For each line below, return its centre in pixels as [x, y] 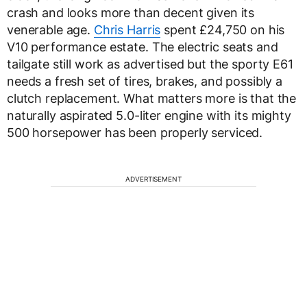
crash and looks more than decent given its [131, 12]
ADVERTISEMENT [153, 179]
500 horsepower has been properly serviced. [135, 132]
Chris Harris [127, 29]
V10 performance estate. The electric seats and [143, 47]
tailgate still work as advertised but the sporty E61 [150, 64]
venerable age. [50, 29]
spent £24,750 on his [223, 29]
